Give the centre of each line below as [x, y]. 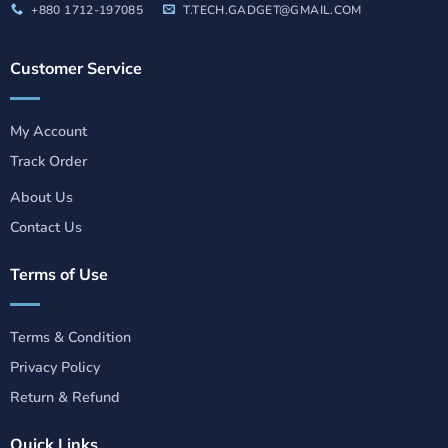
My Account [48, 131]
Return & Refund [64, 397]
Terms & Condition [70, 337]
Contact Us [45, 227]
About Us [41, 197]
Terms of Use [58, 274]
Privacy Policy [54, 367]
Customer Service [75, 68]
